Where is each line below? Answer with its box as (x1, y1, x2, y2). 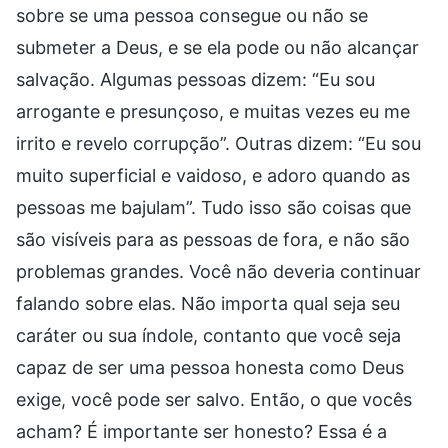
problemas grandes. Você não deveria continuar (16, 260, 421, 282)
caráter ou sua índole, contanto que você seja (16, 324, 401, 346)
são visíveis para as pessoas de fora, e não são (16, 228, 410, 250)
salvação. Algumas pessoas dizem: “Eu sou (16, 68, 375, 90)
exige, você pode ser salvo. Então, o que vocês (16, 388, 412, 410)
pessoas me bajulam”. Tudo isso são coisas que (16, 196, 411, 218)
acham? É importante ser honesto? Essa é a (16, 420, 387, 442)
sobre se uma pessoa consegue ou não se (16, 4, 368, 26)
